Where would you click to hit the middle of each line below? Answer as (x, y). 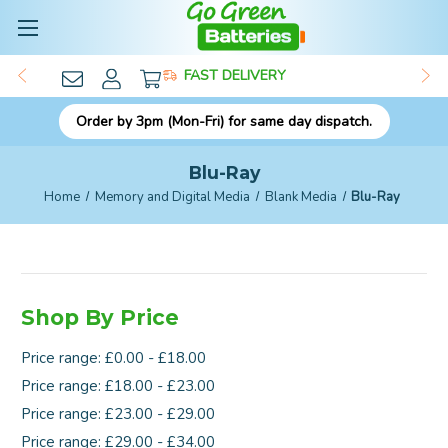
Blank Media (300, 196)
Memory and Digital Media (172, 196)
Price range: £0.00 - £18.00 (113, 357)
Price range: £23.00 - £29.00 (118, 413)
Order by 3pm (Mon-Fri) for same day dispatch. (224, 121)
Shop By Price (100, 317)
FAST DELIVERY (234, 75)
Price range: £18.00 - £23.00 (118, 385)
